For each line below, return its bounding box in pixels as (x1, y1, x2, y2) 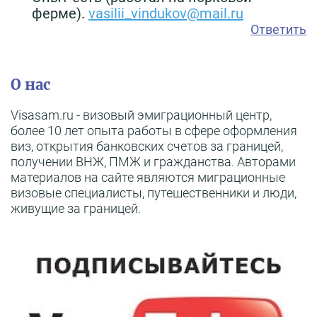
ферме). (32, 4, 88, 22)
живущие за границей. (11, 200, 141, 216)
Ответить (250, 21, 306, 37)
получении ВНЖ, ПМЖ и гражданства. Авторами (11, 154, 296, 169)
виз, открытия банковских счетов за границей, (11, 138, 283, 154)
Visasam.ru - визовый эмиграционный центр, (11, 107, 272, 122)
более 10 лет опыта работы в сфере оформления (11, 122, 297, 138)
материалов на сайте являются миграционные (11, 169, 285, 185)
